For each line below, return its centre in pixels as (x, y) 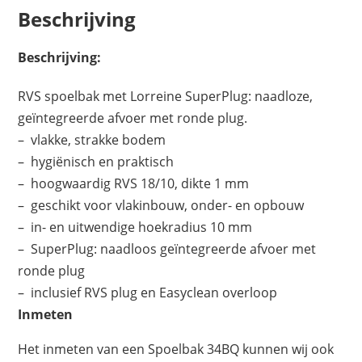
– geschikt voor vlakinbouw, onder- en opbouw (161, 206)
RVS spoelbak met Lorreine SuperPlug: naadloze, (166, 97)
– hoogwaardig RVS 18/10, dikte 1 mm (134, 184)
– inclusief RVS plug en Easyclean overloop (148, 293)
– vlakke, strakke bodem (92, 140)
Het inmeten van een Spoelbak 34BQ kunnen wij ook (176, 349)
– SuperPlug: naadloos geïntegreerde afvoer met (167, 249)
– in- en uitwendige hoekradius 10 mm (135, 227)
